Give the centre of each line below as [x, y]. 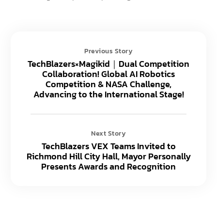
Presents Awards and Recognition [108, 166]
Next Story [108, 133]
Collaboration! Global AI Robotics [108, 74]
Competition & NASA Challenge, [108, 84]
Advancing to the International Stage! [108, 94]
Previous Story [108, 51]
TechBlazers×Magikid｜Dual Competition [108, 63]
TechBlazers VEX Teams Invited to [108, 146]
